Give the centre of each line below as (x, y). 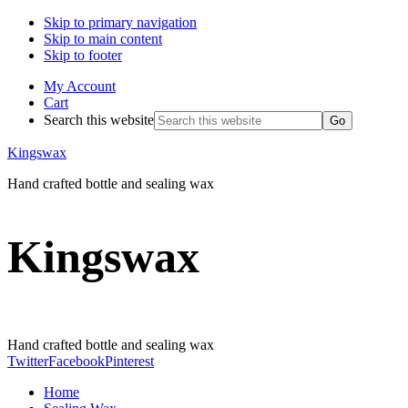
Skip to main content (103, 39)
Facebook (76, 361)
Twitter (28, 361)
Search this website (99, 120)
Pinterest (129, 361)
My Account (80, 86)
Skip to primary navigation (120, 22)
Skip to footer (83, 55)
